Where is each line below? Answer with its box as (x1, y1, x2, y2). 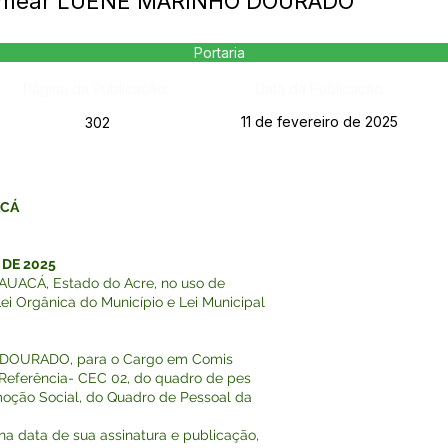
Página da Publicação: (22, 80, 169, 97)
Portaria (194, 44, 245, 61)
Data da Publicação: (254, 80, 386, 97)
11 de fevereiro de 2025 (241, 113, 398, 130)
